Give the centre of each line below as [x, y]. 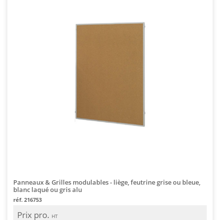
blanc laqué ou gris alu [48, 189]
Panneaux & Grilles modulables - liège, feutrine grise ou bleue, [107, 182]
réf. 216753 [27, 199]
